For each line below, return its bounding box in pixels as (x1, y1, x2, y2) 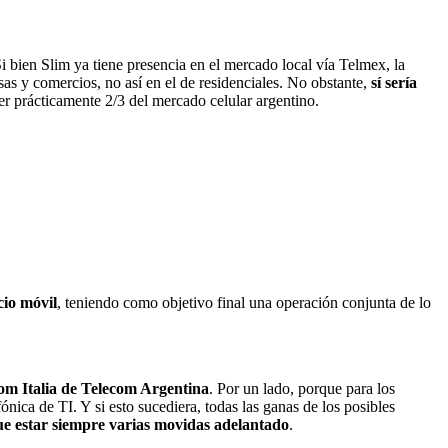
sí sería (371, 74, 417, 92)
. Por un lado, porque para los (209, 380, 395, 398)
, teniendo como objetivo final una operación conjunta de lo (57, 294, 431, 312)
